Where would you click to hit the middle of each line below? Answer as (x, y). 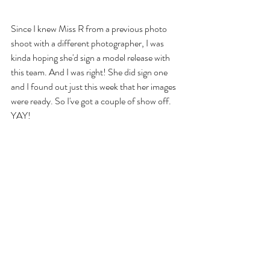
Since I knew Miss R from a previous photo (90, 29)
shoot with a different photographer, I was (88, 43)
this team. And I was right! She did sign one (90, 72)
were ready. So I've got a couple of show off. (92, 101)
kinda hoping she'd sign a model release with (91, 58)
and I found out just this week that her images (94, 87)
